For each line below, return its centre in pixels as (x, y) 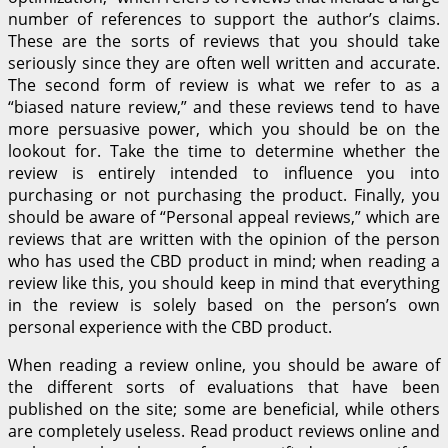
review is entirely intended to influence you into (224, 172)
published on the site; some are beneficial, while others (224, 408)
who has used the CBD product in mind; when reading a (224, 260)
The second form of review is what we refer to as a (224, 84)
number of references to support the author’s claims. (224, 18)
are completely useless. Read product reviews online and (224, 430)
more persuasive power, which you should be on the (224, 128)
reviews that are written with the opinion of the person (224, 238)
